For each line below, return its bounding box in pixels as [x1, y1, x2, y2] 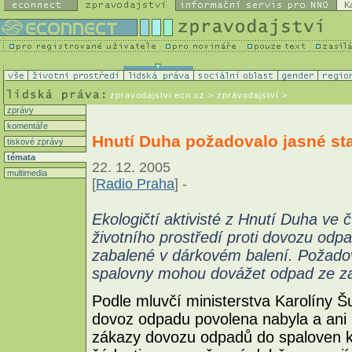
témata [5, 152, 35, 162]
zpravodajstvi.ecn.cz [110, 90, 205, 100]
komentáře [5, 121, 48, 130]
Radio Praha [96, 175, 174, 192]
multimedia [5, 168, 47, 178]
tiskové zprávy [5, 137, 64, 146]
